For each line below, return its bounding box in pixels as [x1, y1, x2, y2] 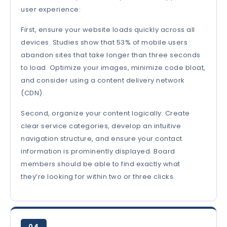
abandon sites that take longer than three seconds [21, 50, 201, 60]
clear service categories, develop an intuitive [21, 121, 181, 131]
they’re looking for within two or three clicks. [21, 171, 175, 181]
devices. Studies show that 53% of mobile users [21, 37, 187, 47]
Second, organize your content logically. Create [21, 108, 190, 118]
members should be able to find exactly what [21, 159, 180, 169]
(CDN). [21, 88, 44, 98]
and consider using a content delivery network [21, 75, 185, 85]
